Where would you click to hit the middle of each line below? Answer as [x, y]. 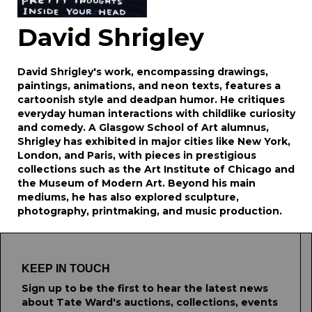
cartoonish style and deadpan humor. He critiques [151, 100]
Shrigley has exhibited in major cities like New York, [154, 141]
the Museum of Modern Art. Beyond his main [136, 183]
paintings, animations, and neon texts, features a [149, 86]
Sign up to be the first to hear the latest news [145, 288]
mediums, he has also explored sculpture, [128, 197]
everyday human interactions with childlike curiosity [156, 114]
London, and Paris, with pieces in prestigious [137, 155]
